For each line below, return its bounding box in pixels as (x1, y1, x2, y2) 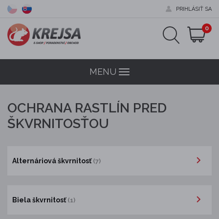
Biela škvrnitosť (12, 196, 67, 204)
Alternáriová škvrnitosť (12, 156, 93, 165)
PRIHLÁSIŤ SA (176, 6, 212, 12)
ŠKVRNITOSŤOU (7, 116, 109, 131)
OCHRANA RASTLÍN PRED (7, 100, 167, 115)
